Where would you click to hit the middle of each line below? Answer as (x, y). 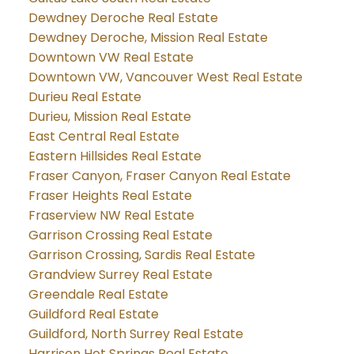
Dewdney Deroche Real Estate (123, 18)
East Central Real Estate (104, 137)
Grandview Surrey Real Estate (120, 275)
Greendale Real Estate (98, 295)
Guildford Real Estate (93, 314)
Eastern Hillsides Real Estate (115, 156)
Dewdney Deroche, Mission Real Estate (148, 38)
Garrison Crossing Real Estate (120, 235)
